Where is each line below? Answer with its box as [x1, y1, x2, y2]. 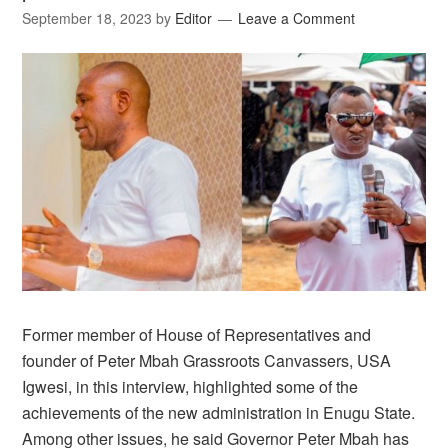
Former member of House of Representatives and [22, 322, 372, 346]
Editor [175, 7, 213, 28]
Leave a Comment [238, 7, 356, 28]
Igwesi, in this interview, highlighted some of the [22, 374, 359, 398]
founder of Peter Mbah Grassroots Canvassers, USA [22, 348, 392, 372]
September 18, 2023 [22, 7, 153, 28]
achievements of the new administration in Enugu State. [22, 400, 416, 424]
